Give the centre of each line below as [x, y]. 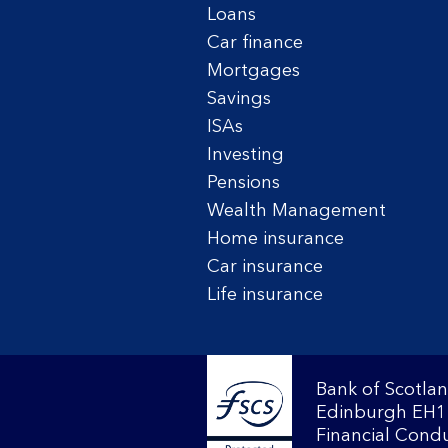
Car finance [255, 43]
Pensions [243, 183]
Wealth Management [296, 211]
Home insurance [275, 239]
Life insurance [265, 295]
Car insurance [265, 267]
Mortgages [253, 71]
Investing [245, 155]
